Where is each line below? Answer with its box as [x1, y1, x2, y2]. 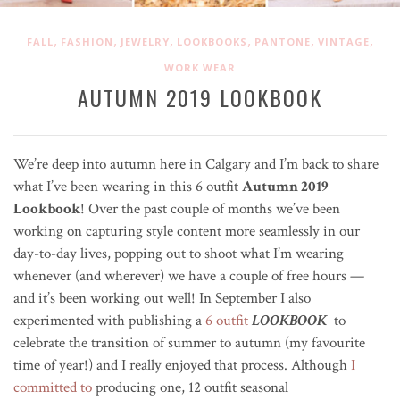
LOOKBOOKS [177, 34, 247, 48]
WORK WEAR [164, 60, 236, 74]
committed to [13, 377, 92, 397]
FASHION [61, 34, 113, 48]
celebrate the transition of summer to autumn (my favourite [13, 332, 365, 353]
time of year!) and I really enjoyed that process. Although [13, 354, 351, 375]
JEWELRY [121, 34, 170, 48]
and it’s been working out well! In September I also [13, 287, 311, 308]
